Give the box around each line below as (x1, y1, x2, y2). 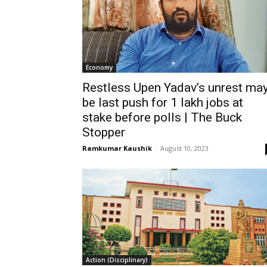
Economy (86, 63, 113, 72)
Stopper (82, 125, 125, 139)
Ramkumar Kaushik (82, 143, 152, 153)
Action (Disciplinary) (86, 255, 148, 264)
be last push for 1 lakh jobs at (82, 95, 243, 110)
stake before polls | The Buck (82, 110, 242, 125)
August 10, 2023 (160, 143, 209, 153)
